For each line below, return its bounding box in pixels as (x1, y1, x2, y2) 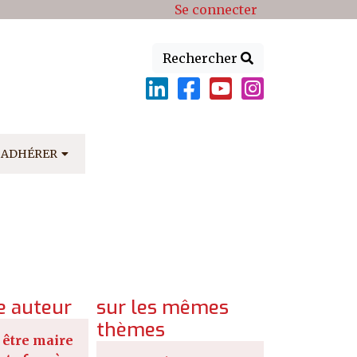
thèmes (96, 316, 165, 343)
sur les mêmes (96, 294, 229, 320)
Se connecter (175, 2, 257, 18)
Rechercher (163, 50, 241, 66)
